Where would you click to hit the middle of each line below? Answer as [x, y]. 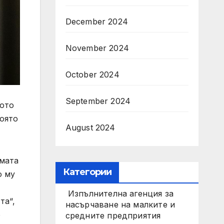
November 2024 [97, 48]
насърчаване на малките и [120, 204]
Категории [87, 172]
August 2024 [90, 127]
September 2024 [98, 101]
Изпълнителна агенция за [119, 193]
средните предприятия [113, 215]
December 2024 [97, 21]
